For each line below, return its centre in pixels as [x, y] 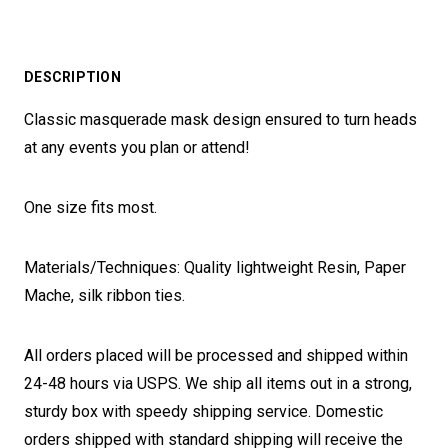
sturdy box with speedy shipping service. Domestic [203, 411]
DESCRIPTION [72, 77]
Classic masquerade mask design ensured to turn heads [220, 119]
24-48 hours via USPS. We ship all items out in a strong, [218, 383]
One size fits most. [90, 207]
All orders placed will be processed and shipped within [216, 355]
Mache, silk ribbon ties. [104, 295]
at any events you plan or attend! [137, 147]
